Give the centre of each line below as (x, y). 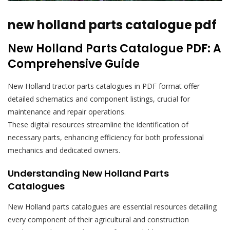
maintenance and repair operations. (67, 111)
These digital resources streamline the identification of (98, 124)
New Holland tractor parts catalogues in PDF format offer (104, 86)
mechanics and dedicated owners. (64, 150)
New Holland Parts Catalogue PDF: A (114, 48)
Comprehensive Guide (74, 64)
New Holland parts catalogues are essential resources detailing (112, 206)
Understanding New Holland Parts (88, 173)
